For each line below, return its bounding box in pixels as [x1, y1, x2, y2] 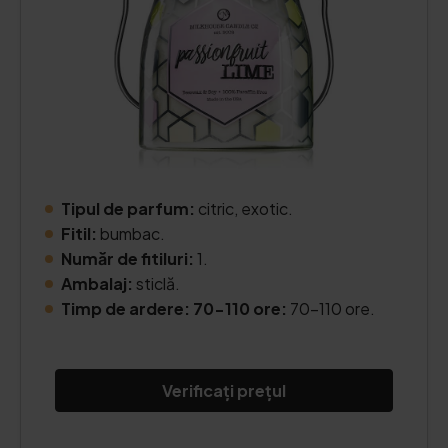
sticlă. [133, 273, 180, 294]
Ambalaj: [61, 273, 133, 294]
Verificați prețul [162, 380, 286, 401]
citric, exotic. [198, 198, 293, 219]
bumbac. [97, 223, 165, 244]
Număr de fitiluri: [61, 248, 194, 269]
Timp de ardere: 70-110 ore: [61, 298, 290, 319]
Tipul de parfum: [61, 198, 198, 219]
